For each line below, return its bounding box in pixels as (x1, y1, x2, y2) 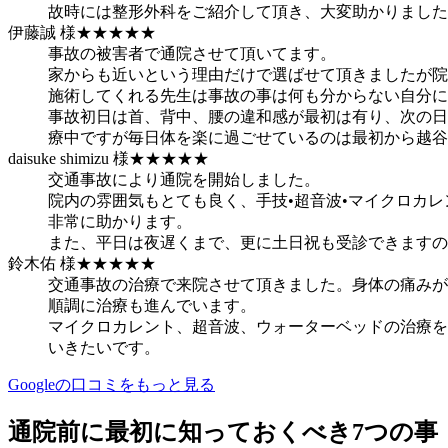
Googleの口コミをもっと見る (8, 376, 215, 394)
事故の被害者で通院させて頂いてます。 (48, 45, 336, 63)
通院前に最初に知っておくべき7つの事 (8, 419, 438, 446)
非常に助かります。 (48, 213, 192, 231)
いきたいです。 (48, 339, 160, 357)
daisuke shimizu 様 (8, 150, 129, 168)
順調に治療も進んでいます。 (48, 297, 256, 315)
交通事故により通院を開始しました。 (48, 171, 320, 189)
